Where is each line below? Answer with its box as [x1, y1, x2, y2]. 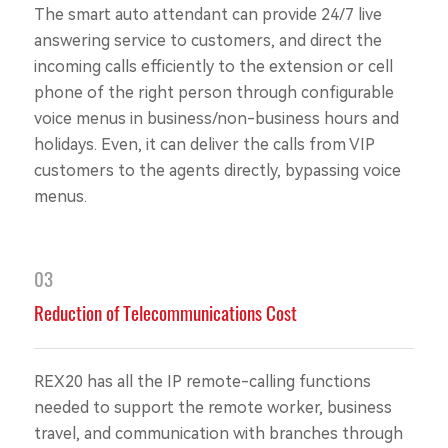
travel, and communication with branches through [33, 424, 403, 444]
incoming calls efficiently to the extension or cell [33, 57, 393, 77]
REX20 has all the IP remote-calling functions [33, 372, 371, 392]
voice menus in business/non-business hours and [33, 109, 399, 129]
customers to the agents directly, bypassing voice [33, 161, 401, 181]
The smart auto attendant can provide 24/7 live [33, 5, 382, 25]
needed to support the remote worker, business [33, 398, 392, 418]
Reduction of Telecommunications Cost [33, 298, 297, 328]
